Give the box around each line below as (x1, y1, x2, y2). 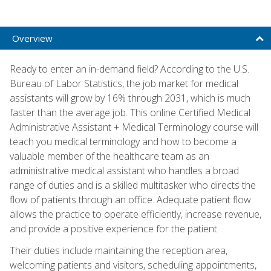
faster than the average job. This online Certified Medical (10, 105, 250, 119)
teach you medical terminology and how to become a (10, 134, 237, 148)
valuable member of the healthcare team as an (10, 149, 209, 163)
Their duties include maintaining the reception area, (10, 243, 227, 257)
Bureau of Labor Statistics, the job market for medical (10, 76, 238, 90)
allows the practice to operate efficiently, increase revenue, (10, 207, 261, 221)
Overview (12, 31, 53, 44)
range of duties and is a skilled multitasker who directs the (10, 178, 256, 192)
